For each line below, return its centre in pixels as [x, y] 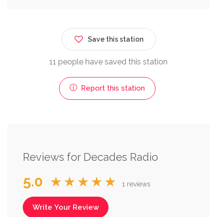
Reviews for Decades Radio [90, 157]
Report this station [112, 88]
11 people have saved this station [108, 62]
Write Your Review [66, 207]
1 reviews [136, 184]
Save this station [115, 39]
